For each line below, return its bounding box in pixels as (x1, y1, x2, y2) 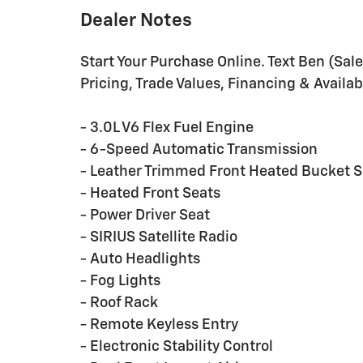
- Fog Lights (80, 273, 160, 288)
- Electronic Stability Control (80, 339, 273, 354)
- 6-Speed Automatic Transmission (80, 142, 318, 157)
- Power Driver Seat (80, 207, 210, 223)
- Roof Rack (80, 295, 158, 310)
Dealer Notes (80, 11, 192, 30)
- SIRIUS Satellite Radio (80, 229, 237, 245)
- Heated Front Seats (80, 186, 220, 201)
